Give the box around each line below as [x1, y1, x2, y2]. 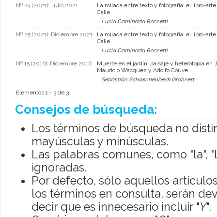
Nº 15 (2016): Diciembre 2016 [16, 60, 92, 67]
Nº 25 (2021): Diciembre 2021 [16, 31, 93, 38]
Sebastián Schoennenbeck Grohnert [102, 76, 195, 83]
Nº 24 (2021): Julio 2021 [16, 2, 78, 9]
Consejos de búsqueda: [15, 102, 157, 117]
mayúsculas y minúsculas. [31, 134, 169, 148]
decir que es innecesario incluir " [31, 200, 200, 213]
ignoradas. [31, 160, 87, 174]
